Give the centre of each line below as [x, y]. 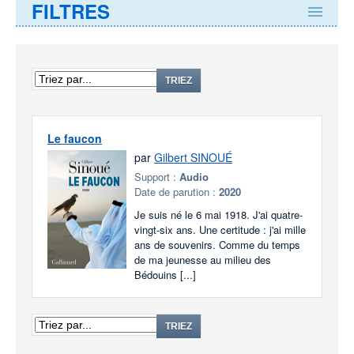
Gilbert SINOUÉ [193, 157]
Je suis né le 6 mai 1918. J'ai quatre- [218, 215]
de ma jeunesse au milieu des [203, 260]
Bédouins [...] [165, 275]
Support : [157, 177]
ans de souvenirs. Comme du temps [217, 245]
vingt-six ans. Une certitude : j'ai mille [220, 230]
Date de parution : [177, 192]
